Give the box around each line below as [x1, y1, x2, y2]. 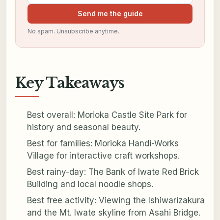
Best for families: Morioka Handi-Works [27, 138, 179, 149]
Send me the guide [77, 9, 143, 18]
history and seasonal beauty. [27, 122, 140, 133]
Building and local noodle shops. [27, 179, 153, 190]
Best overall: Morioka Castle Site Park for [27, 110, 187, 120]
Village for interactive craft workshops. [27, 151, 180, 161]
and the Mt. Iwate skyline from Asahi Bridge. [27, 208, 200, 218]
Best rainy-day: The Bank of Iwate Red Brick [27, 167, 199, 177]
